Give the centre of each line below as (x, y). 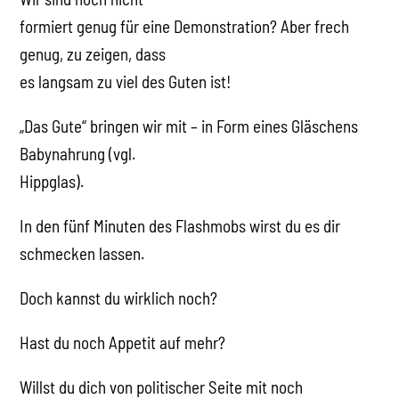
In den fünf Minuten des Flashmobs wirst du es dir (180, 225)
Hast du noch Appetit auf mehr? (123, 342)
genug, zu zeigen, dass (93, 53)
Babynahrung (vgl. (78, 153)
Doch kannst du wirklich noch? (119, 297)
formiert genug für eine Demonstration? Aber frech (185, 26)
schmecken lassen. (82, 253)
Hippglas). (52, 181)
